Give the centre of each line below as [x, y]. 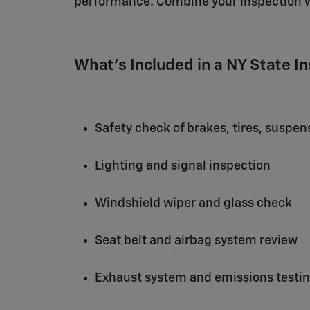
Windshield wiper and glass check [193, 203]
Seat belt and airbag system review [196, 241]
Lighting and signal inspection [183, 166]
